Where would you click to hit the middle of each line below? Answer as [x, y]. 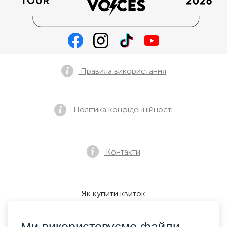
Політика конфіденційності [122, 110]
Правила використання [122, 71]
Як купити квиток [113, 193]
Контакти [122, 152]
